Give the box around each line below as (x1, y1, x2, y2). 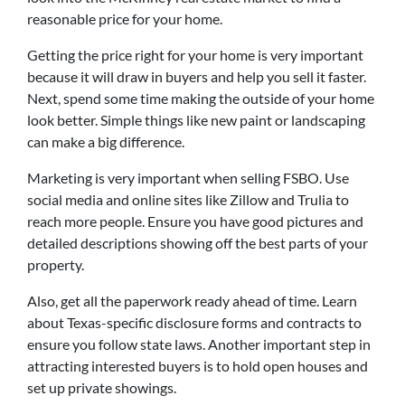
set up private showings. (27, 378, 176, 396)
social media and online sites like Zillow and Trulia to (27, 190, 349, 208)
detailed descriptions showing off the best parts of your (27, 233, 368, 251)
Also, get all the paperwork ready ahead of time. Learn (27, 291, 357, 309)
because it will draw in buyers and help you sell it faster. (27, 67, 366, 85)
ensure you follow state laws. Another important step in (27, 334, 371, 353)
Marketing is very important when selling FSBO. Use (27, 168, 349, 186)
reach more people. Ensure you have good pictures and (27, 212, 363, 230)
